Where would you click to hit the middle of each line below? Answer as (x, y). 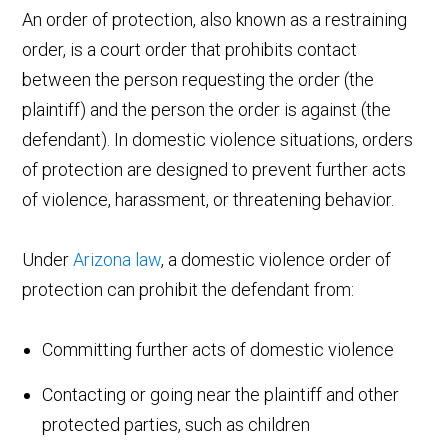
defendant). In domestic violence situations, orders (218, 139)
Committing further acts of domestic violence (218, 349)
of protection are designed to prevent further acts (214, 169)
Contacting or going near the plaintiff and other (221, 394)
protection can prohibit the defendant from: (188, 289)
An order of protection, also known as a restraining (215, 19)
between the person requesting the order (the (198, 79)
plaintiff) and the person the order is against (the (207, 109)
